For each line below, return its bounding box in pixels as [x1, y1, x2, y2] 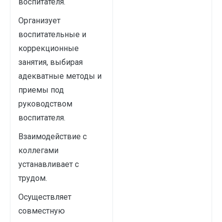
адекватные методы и [18, 71, 102, 81]
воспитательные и [18, 30, 86, 39]
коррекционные [18, 44, 79, 53]
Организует [18, 16, 60, 25]
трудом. [18, 173, 47, 183]
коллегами [18, 146, 58, 155]
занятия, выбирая [18, 57, 83, 67]
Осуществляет [18, 192, 71, 202]
